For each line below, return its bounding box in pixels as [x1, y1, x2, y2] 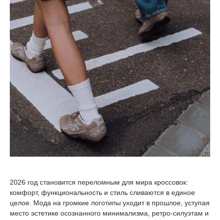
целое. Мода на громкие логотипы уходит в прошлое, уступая [10, 198, 210, 207]
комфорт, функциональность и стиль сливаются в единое [10, 188, 195, 196]
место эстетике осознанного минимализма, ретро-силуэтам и [10, 209, 209, 217]
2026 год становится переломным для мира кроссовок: [10, 178, 188, 186]
